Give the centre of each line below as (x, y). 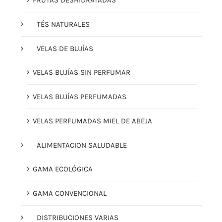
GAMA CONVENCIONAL (70, 194)
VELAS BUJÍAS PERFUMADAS (80, 97)
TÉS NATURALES (63, 25)
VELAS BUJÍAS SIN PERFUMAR (82, 73)
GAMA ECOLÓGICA (63, 169)
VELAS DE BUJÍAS (65, 49)
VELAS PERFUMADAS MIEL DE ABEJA (92, 121)
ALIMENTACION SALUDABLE (82, 145)
